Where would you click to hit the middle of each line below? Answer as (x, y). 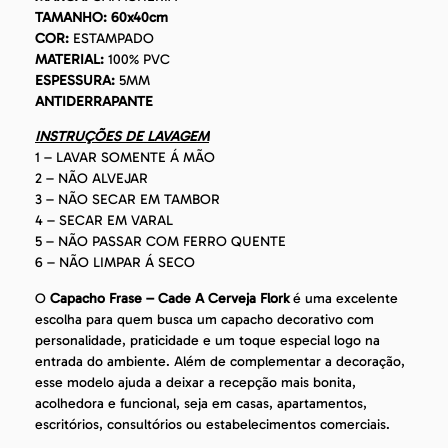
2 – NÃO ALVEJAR (91, 179)
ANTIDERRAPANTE (94, 101)
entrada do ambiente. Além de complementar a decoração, (220, 361)
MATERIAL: (71, 59)
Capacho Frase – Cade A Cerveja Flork (169, 298)
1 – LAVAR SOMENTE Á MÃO (125, 158)
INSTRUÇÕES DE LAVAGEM (122, 137)
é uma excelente (343, 298)
